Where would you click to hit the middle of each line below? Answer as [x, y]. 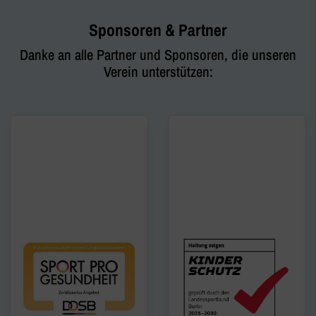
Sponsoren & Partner [158, 29]
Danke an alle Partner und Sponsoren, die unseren [158, 54]
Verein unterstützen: [158, 71]
